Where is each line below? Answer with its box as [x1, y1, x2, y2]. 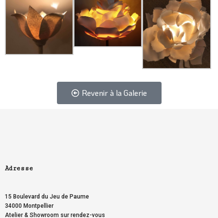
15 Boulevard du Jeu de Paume [5, 193, 89, 200]
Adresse [5, 164, 33, 173]
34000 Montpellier [5, 202, 54, 210]
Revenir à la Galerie [81, 88, 147, 98]
